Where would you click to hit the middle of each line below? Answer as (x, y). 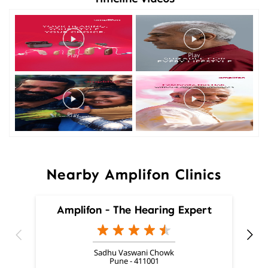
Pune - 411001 (134, 261)
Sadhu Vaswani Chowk (134, 252)
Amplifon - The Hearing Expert (134, 210)
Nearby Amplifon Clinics (134, 174)
